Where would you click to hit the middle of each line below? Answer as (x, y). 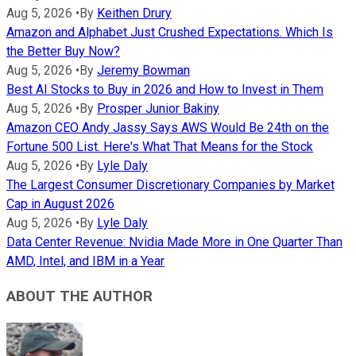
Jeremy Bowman (143, 70)
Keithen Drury (134, 13)
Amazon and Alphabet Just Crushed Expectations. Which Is (170, 32)
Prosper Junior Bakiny (158, 108)
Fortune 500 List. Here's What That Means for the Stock (160, 146)
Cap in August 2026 (60, 203)
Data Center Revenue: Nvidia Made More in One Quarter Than (174, 242)
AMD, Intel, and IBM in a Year (85, 261)
